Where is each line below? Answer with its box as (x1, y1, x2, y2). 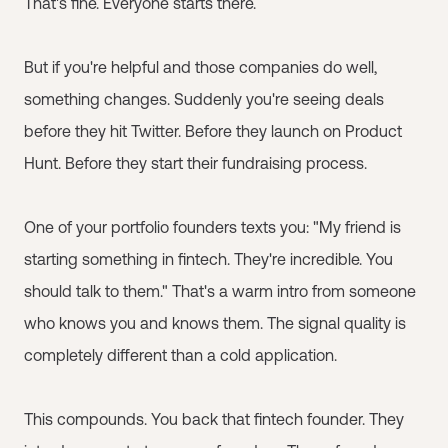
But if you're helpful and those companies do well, (24, 58, 377, 76)
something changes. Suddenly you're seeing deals (24, 90, 384, 108)
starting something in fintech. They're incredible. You (24, 250, 393, 268)
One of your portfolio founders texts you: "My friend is (24, 218, 401, 236)
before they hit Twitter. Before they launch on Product (24, 122, 402, 140)
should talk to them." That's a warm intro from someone (24, 282, 416, 300)
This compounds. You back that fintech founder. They (24, 410, 404, 428)
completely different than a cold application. (24, 346, 337, 364)
